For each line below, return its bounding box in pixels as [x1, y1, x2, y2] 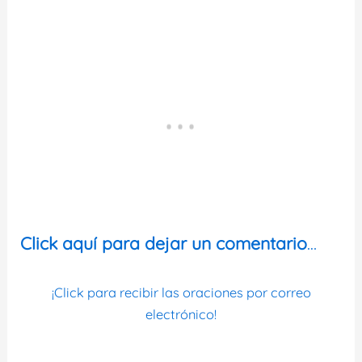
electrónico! [145, 305, 217, 322]
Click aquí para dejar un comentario [20, 232, 308, 254]
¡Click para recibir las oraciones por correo [51, 284, 311, 301]
